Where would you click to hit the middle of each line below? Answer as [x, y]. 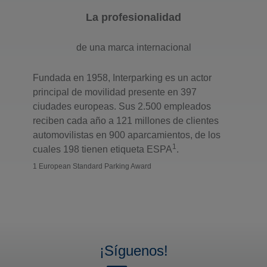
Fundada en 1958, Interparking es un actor [122, 78]
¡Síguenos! [133, 251]
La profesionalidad [133, 18]
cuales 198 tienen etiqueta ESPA [103, 150]
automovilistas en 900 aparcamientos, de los [127, 135]
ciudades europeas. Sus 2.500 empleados [122, 107]
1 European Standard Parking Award [92, 167]
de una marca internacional [133, 48]
